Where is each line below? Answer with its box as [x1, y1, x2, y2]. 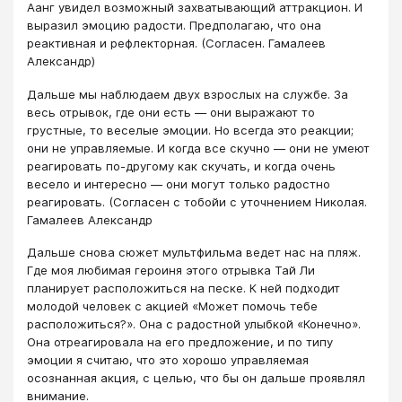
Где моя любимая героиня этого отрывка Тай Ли [27, 263, 315, 278]
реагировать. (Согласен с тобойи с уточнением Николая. [27, 194, 367, 209]
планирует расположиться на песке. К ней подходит [27, 281, 340, 296]
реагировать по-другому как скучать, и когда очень [27, 158, 336, 173]
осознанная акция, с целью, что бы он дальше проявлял [27, 371, 365, 386]
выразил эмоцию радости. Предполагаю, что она [27, 18, 321, 33]
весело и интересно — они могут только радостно [27, 176, 330, 191]
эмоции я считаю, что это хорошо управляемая [27, 353, 309, 368]
